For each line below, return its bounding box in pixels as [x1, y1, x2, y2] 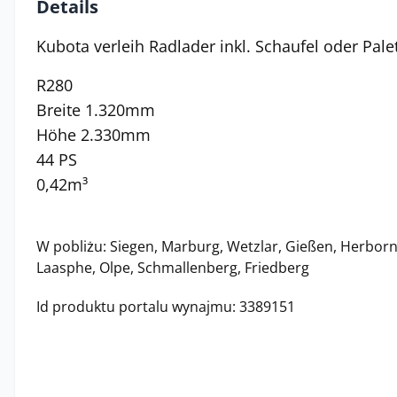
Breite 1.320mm [36, 99, 155, 121]
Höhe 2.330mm [36, 124, 151, 145]
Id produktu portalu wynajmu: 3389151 [36, 297, 295, 316]
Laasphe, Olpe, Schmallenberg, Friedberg [36, 258, 309, 277]
